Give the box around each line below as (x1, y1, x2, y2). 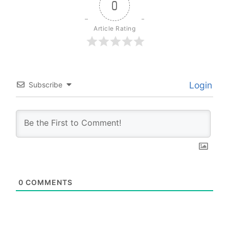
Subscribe (29, 80, 62, 89)
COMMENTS (24, 178, 73, 187)
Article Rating (94, 25, 135, 32)
